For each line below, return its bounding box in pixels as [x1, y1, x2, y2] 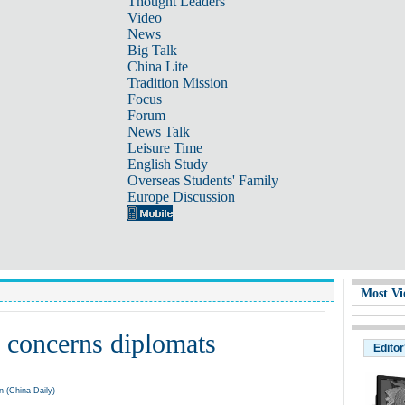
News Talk [127, 124, 190, 139]
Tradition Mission [127, 75, 228, 90]
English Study [127, 156, 208, 172]
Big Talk [127, 42, 177, 58]
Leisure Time [127, 140, 202, 155]
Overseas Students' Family [127, 173, 278, 188]
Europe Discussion [127, 189, 235, 204]
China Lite [127, 59, 188, 74]
